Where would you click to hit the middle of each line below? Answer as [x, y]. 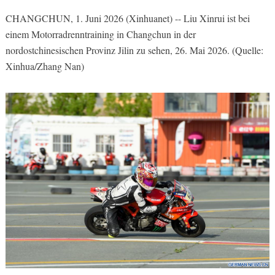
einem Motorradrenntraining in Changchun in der [100, 34]
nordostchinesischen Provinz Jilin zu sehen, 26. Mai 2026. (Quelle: [134, 50]
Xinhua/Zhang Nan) [45, 66]
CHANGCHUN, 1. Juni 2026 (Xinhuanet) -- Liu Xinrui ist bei [127, 18]
